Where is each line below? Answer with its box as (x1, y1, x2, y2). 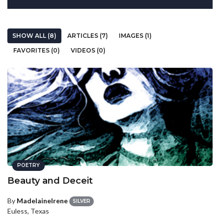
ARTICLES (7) (67, 32, 108, 39)
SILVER (73, 198, 90, 205)
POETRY (17, 162, 40, 168)
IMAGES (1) (119, 32, 152, 39)
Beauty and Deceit (7, 175, 93, 186)
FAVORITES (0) (13, 47, 60, 54)
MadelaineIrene (17, 196, 68, 205)
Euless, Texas (7, 207, 49, 216)
